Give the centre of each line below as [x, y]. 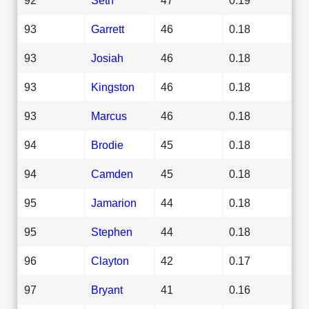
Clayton [110, 260]
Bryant [107, 289]
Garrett [108, 29]
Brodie [107, 144]
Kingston [113, 87]
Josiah [107, 58]
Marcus [109, 116]
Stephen [112, 231]
